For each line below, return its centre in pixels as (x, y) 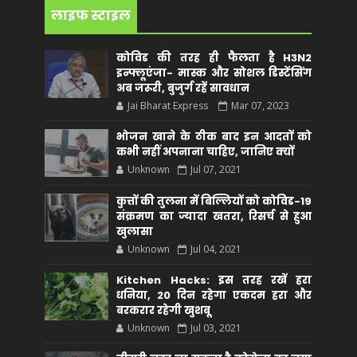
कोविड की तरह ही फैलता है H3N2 (214, 58)
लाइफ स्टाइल (91, 16)
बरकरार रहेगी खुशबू (164, 310)
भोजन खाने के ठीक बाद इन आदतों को (214, 137)
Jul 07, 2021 (216, 169)
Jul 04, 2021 (216, 249)
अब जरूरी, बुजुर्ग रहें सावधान (183, 88)
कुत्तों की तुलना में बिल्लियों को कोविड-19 (214, 201)
